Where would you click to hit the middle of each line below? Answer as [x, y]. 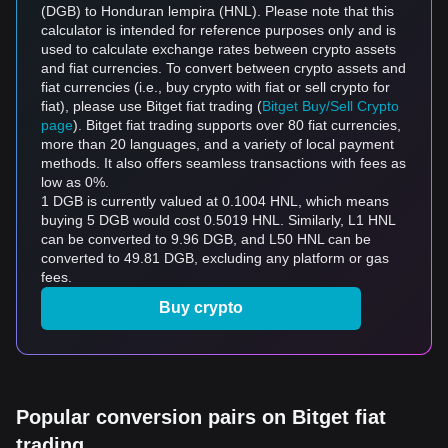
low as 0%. [75, 182]
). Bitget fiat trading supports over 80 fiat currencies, [237, 125]
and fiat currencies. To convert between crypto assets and [223, 68]
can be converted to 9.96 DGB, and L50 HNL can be [206, 239]
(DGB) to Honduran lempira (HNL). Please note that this [217, 11]
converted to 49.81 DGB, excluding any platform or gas [215, 258]
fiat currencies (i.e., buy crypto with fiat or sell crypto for [215, 87]
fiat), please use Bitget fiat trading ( [151, 106]
